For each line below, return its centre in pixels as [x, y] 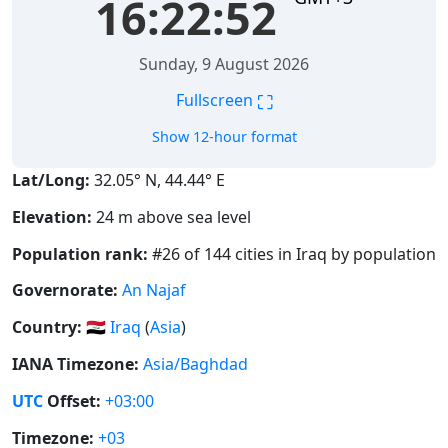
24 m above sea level [171, 216]
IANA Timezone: [75, 363]
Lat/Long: [51, 180]
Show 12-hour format [224, 136]
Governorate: [65, 290]
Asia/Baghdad [195, 363]
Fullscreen [216, 100]
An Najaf [154, 290]
